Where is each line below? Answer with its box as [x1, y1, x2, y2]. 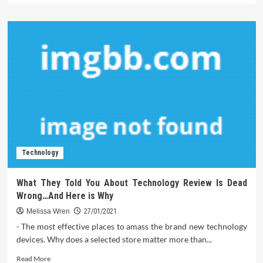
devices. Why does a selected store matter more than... [16, 234, 212, 245]
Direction [49, 38, 80, 48]
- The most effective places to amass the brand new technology [16, 221, 247, 232]
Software [49, 60, 78, 70]
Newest [49, 27, 73, 36]
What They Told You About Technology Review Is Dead [16, 177, 247, 189]
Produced [49, 83, 81, 92]
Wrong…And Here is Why [16, 190, 113, 202]
